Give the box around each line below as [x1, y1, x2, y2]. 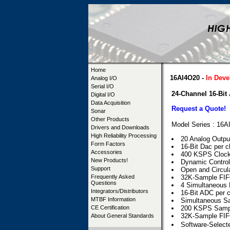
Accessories [91, 149, 122, 155]
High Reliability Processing [91, 132, 157, 139]
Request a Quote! [171, 104, 226, 112]
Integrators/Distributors [91, 188, 148, 194]
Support [91, 165, 110, 171]
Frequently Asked [91, 174, 135, 180]
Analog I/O [91, 75, 117, 81]
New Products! [91, 157, 128, 163]
